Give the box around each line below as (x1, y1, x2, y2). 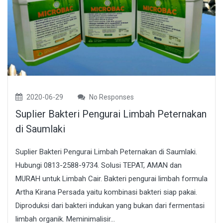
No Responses (88, 93, 134, 101)
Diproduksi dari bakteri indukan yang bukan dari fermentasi (15, 201, 205, 210)
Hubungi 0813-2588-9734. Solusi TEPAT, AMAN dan (15, 160, 182, 170)
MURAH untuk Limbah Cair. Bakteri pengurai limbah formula (15, 174, 208, 183)
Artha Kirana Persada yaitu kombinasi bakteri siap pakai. (15, 187, 197, 197)
